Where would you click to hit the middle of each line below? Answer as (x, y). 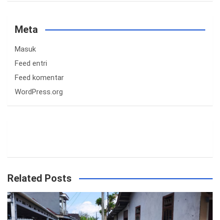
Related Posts (40, 178)
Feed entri (31, 63)
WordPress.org (39, 92)
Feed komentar (39, 77)
